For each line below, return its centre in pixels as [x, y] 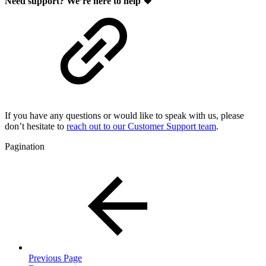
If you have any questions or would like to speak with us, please [124, 116]
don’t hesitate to [36, 126]
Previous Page [55, 258]
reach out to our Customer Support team [141, 126]
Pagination [25, 147]
